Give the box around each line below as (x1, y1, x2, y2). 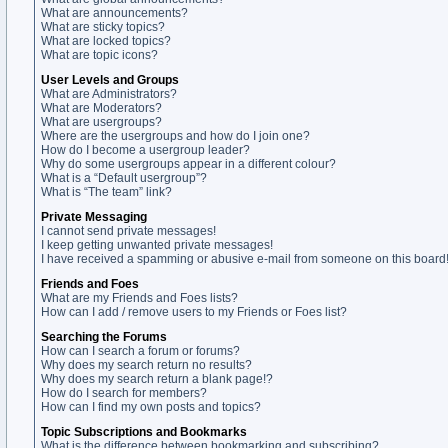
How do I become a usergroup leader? (41, 143, 250, 157)
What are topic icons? (41, 48, 158, 62)
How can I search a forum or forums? (41, 344, 240, 358)
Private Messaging (41, 210, 147, 224)
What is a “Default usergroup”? (41, 171, 207, 185)
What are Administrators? (41, 87, 177, 101)
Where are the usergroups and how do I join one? (41, 129, 310, 143)
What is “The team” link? (41, 185, 172, 199)
